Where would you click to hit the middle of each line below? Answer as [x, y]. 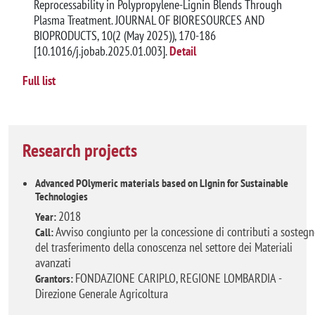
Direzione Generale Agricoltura [102, 294]
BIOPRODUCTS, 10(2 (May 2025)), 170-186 [125, 35]
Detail [183, 51]
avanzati [53, 263]
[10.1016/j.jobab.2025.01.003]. [100, 51]
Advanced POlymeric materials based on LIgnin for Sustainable [162, 183]
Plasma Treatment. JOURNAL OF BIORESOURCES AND [149, 20]
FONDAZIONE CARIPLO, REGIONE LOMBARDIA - [178, 278]
